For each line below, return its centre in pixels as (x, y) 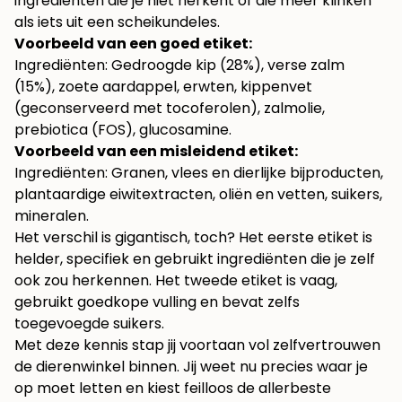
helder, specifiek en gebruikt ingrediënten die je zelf (195, 259)
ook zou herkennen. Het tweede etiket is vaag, (176, 281)
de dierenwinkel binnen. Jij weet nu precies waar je (191, 367)
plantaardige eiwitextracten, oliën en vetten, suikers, (198, 195)
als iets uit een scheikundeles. (117, 22)
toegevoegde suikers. (89, 324)
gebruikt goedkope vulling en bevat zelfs (157, 302)
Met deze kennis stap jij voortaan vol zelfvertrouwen (197, 345)
